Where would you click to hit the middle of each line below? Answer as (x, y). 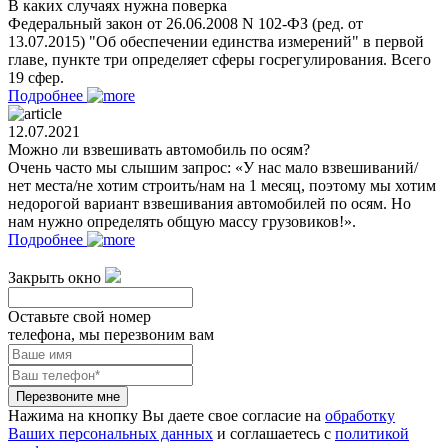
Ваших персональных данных (110, 433)
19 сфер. (36, 77)
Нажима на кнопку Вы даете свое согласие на (166, 415)
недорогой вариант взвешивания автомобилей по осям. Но (209, 203)
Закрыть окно (54, 277)
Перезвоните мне (68, 396)
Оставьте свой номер (79, 316)
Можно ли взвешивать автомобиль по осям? (159, 149)
